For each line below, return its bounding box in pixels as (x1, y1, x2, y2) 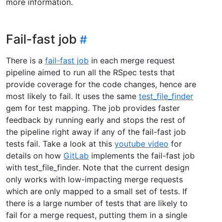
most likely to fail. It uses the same (6, 91, 139, 101)
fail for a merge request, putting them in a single (6, 210, 187, 220)
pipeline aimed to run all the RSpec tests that (6, 67, 175, 77)
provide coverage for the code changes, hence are (6, 79, 196, 89)
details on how (6, 150, 63, 161)
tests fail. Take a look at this (6, 138, 114, 149)
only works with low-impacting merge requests (6, 174, 183, 184)
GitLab (63, 150, 89, 161)
